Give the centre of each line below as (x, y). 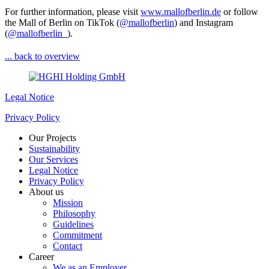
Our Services (53, 159)
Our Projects (53, 138)
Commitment (77, 235)
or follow (240, 11)
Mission (68, 202)
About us (46, 192)
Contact (68, 246)
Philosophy (74, 213)
